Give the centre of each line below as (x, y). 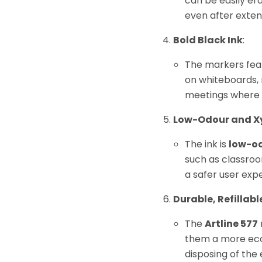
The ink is (206, 144)
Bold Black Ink (208, 40)
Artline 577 (231, 224)
